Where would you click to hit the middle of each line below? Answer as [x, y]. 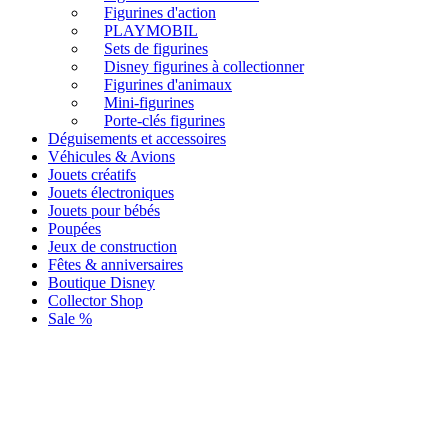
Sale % [70, 319]
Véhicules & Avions [111, 157]
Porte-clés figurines [164, 121]
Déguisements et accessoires [137, 139]
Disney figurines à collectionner [204, 67]
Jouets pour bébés [104, 211]
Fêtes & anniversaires [115, 265]
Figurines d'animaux [168, 85]
